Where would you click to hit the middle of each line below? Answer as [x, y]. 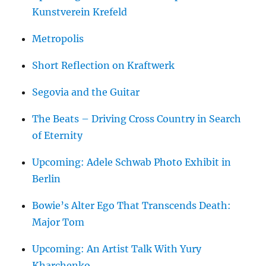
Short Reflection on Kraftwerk [104, 66]
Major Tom [58, 222]
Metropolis [58, 39]
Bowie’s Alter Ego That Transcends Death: [132, 206]
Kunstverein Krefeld [80, 12]
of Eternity [58, 136]
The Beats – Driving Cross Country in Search [137, 119]
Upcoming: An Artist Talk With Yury [117, 249]
